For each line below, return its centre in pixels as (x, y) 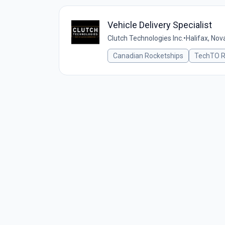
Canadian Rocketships (148, 56)
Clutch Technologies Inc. (145, 38)
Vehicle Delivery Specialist (160, 25)
